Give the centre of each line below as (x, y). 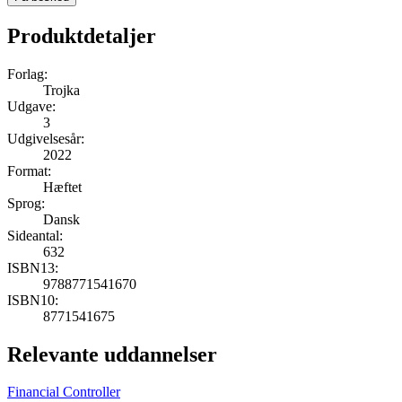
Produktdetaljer (82, 35)
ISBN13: (33, 267)
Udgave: (31, 106)
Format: (29, 170)
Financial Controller (64, 392)
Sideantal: (35, 235)
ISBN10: (33, 300)
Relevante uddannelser (112, 354)
